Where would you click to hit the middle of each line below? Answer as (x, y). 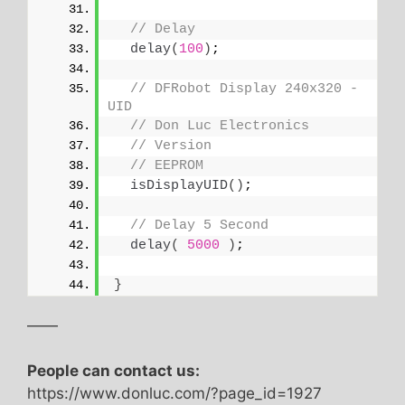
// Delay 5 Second (199, 225)
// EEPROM (167, 165)
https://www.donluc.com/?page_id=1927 (174, 394)
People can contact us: (113, 371)
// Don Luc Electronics (220, 126)
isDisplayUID (179, 185)
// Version (171, 146)
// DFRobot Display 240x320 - (244, 89)
